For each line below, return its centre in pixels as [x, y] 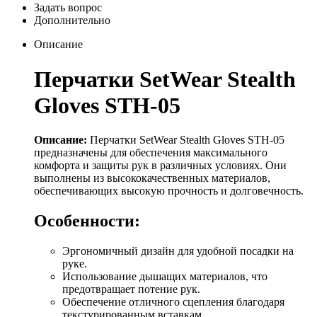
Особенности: [87, 221]
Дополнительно [72, 21]
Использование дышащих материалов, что [165, 277]
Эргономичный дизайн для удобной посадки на [178, 251]
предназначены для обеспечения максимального [151, 153]
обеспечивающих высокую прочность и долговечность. [169, 191]
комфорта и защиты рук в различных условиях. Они [160, 166]
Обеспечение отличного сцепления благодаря [173, 302]
